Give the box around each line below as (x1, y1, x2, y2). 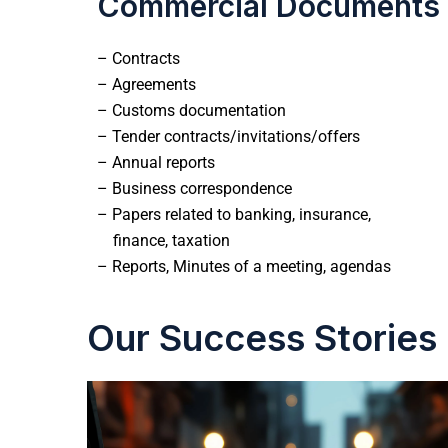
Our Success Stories (87, 315, 437, 360)
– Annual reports (97, 152, 215, 172)
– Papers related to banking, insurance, (97, 204, 371, 224)
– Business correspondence (97, 178, 292, 198)
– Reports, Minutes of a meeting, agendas (97, 256, 391, 276)
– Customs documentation (97, 100, 286, 120)
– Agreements (97, 74, 196, 94)
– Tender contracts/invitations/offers (97, 126, 360, 146)
